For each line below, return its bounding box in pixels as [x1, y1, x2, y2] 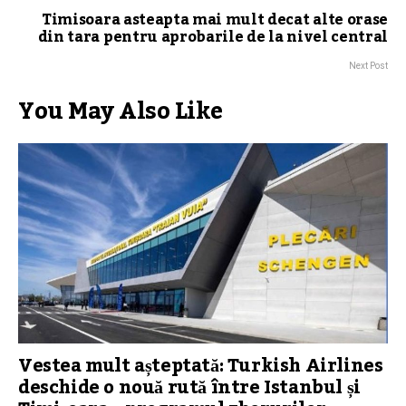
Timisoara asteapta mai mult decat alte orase [42, 5, 388, 35]
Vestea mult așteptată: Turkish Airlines [18, 348, 383, 385]
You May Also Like [18, 89, 223, 135]
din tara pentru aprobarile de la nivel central [37, 23, 388, 53]
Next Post [349, 61, 388, 72]
